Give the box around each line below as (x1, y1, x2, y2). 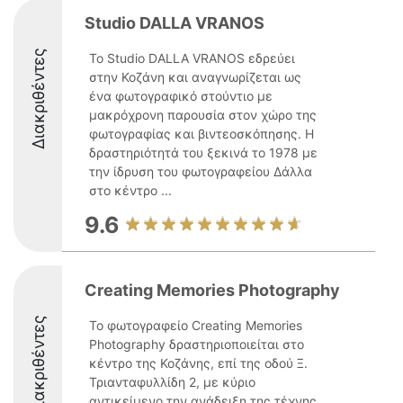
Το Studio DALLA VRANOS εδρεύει (89, 50, 295, 66)
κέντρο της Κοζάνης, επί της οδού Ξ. (89, 355, 308, 371)
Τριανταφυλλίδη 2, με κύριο (89, 374, 255, 390)
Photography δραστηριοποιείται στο (89, 336, 304, 352)
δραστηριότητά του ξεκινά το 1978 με (89, 145, 318, 160)
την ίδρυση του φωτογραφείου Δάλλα (89, 164, 312, 179)
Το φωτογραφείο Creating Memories (89, 318, 302, 333)
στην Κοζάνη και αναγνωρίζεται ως (89, 69, 301, 85)
